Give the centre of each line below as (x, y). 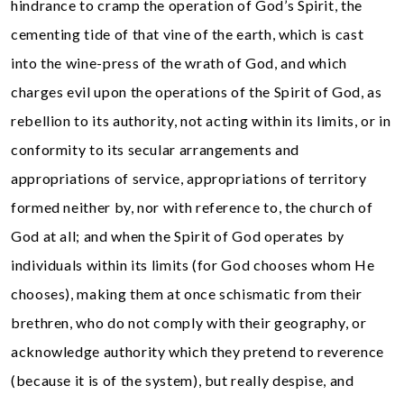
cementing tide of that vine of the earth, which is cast (188, 33)
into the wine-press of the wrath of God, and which (179, 62)
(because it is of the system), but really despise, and (183, 380)
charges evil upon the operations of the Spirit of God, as (197, 91)
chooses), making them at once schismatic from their (187, 293)
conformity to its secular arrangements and (155, 149)
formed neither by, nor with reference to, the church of (192, 207)
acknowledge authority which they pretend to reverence (197, 351)
